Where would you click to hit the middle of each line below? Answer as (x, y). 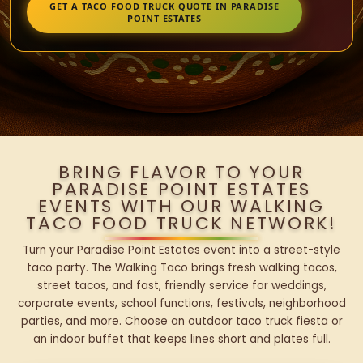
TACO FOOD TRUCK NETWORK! (181, 224)
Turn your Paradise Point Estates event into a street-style (181, 250)
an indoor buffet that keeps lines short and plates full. (181, 340)
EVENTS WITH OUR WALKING (181, 207)
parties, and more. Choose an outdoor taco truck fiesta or (181, 322)
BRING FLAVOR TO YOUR (181, 173)
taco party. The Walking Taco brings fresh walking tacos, (181, 268)
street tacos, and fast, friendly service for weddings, (181, 286)
